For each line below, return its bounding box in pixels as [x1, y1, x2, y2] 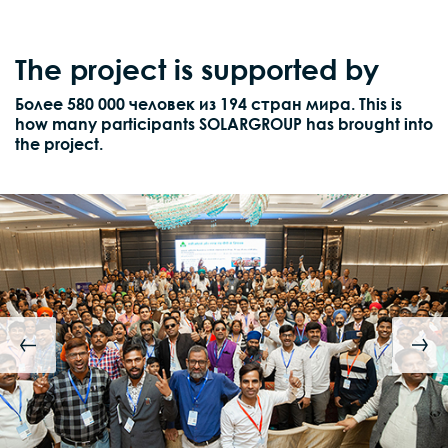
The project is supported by [15, 51, 379, 86]
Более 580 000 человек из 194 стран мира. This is [15, 93, 402, 114]
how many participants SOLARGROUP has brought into [15, 113, 433, 134]
